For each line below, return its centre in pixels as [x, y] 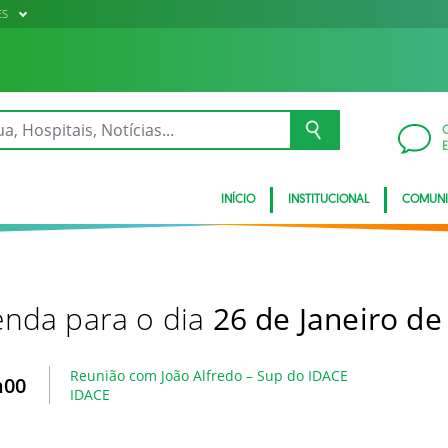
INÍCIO [238, 200]
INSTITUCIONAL [328, 200]
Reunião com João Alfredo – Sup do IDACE [209, 375]
